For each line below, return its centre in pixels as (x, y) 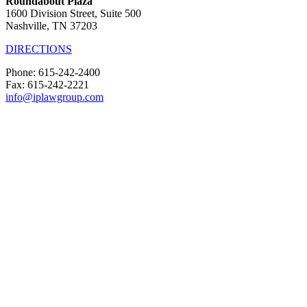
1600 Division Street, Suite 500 (73, 13)
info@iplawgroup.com (54, 97)
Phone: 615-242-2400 (53, 72)
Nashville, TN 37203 (51, 26)
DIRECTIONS (39, 49)
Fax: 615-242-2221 (47, 85)
